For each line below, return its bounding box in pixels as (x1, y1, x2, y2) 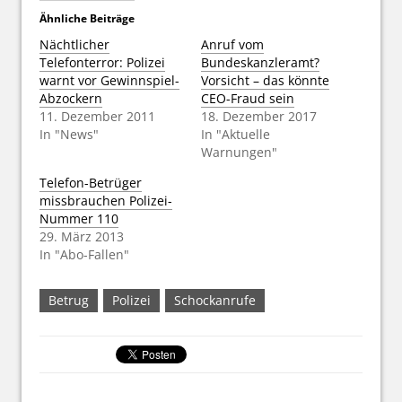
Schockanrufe (174, 291, 256, 309)
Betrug (48, 291, 89, 309)
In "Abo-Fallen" (39, 245, 129, 263)
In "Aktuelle (201, 125, 270, 143)
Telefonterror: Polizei (39, 53, 165, 71)
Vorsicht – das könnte (201, 71, 329, 89)
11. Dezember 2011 (39, 107, 155, 125)
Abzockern (39, 89, 102, 107)
